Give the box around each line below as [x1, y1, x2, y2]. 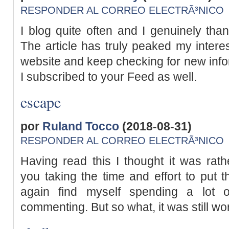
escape [20, 91, 61, 112]
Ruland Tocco [42, 119, 119, 133]
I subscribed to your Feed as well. [20, 70, 197, 83]
